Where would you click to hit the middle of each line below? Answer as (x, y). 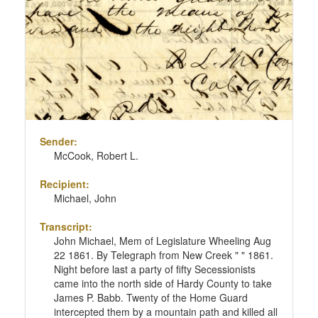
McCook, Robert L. (96, 156)
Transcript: (66, 227)
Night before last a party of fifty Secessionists (154, 269)
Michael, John (85, 198)
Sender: (58, 142)
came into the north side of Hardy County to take (163, 284)
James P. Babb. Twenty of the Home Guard (150, 298)
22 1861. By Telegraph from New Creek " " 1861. (163, 255)
